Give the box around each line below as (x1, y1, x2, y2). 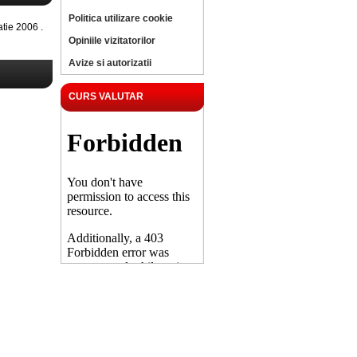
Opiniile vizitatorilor (69, 35, 155, 46)
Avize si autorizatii (69, 57, 151, 69)
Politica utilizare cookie (69, 13, 173, 24)
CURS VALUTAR (69, 91, 143, 102)
